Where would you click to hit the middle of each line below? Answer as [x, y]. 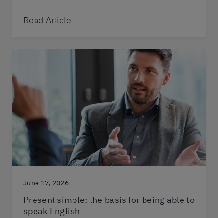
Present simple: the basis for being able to [109, 200]
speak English [52, 211]
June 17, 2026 [46, 183]
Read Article [47, 20]
